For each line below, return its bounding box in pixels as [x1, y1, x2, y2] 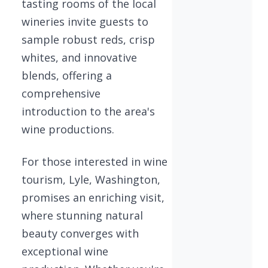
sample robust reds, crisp [22, 32, 155, 47]
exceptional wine [22, 244, 108, 258]
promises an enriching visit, [22, 190, 165, 205]
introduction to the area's [22, 104, 155, 118]
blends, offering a [22, 68, 112, 83]
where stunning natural [22, 208, 143, 223]
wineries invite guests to [22, 14, 148, 29]
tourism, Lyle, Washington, [22, 172, 160, 187]
